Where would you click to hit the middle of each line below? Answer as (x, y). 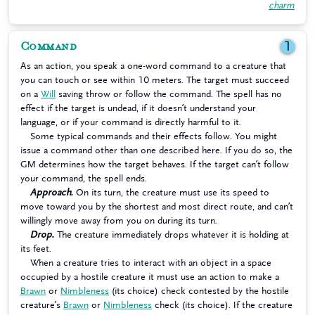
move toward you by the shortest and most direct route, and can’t (157, 206)
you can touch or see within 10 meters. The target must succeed (155, 80)
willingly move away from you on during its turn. (119, 220)
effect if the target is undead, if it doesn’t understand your (138, 108)
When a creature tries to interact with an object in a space (151, 263)
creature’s (42, 305)
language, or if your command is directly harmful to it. (131, 122)
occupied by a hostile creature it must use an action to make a (150, 277)
